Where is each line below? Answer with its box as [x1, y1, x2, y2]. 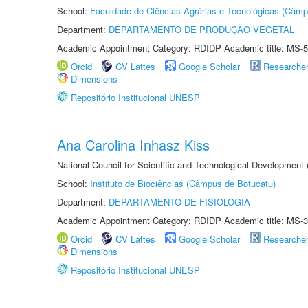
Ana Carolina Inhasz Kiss [57, 135, 210, 155]
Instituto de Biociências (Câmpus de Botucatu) [90, 177, 276, 190]
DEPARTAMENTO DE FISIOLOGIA [109, 195, 250, 208]
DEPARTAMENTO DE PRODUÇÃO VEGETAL [109, 23, 294, 36]
